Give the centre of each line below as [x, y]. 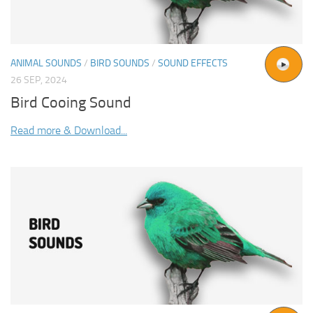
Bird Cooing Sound [71, 103]
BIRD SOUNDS [120, 64]
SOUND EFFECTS [193, 64]
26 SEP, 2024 [39, 80]
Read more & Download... [69, 131]
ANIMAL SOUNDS [46, 64]
